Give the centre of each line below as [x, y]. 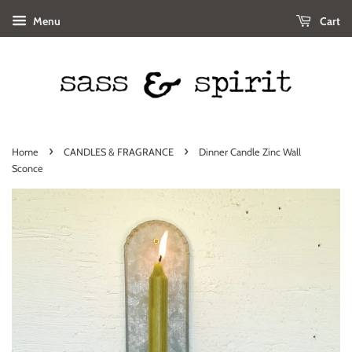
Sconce [27, 168]
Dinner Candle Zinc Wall [250, 152]
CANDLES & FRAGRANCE [119, 152]
